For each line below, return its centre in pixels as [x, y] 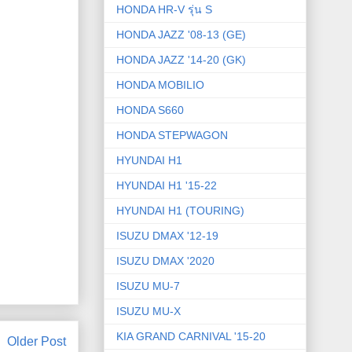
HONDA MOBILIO [160, 85]
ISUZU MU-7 [148, 286]
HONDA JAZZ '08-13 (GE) [181, 35]
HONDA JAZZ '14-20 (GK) [181, 60]
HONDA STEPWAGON [172, 136]
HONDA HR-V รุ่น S [164, 10]
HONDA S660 [150, 110]
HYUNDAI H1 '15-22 [167, 186]
